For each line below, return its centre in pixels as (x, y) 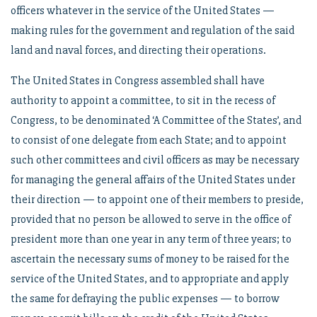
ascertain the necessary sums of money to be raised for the (150, 259)
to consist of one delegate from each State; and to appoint (149, 140)
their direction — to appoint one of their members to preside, (157, 200)
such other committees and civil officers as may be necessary (155, 160)
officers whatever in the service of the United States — (143, 11)
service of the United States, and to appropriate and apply (150, 279)
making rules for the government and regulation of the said (152, 30)
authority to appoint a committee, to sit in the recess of (143, 100)
